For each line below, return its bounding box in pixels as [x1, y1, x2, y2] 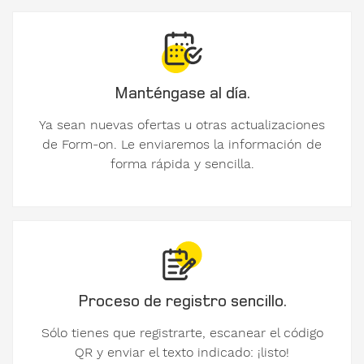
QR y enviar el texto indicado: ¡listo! [75, 344, 289, 360]
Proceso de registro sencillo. [77, 288, 287, 311]
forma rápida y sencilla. [110, 155, 254, 171]
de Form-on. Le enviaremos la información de [42, 136, 322, 152]
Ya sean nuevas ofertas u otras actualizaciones [39, 116, 325, 132]
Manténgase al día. [114, 80, 250, 103]
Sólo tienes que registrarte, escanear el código [41, 324, 323, 340]
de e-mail [25, 102, 80, 121]
